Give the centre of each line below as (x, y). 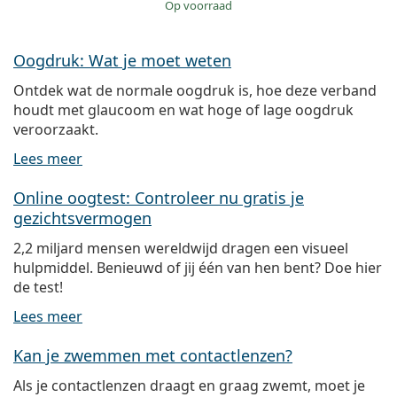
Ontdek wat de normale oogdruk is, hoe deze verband (195, 91)
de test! (38, 288)
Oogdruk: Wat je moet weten (122, 61)
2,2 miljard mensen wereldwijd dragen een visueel (181, 249)
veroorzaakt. (56, 130)
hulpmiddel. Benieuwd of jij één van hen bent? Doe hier (198, 268)
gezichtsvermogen (82, 218)
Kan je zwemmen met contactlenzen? (153, 356)
